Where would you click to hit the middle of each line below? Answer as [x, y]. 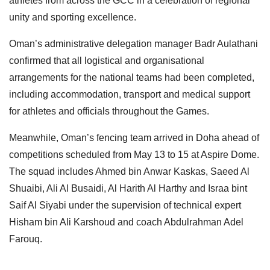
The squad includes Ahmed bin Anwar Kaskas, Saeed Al [129, 172]
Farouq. [26, 239]
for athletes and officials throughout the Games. [109, 111]
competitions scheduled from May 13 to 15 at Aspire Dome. [134, 155]
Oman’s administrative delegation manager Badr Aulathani [133, 44]
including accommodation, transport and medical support [130, 95]
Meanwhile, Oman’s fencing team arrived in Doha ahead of [134, 138]
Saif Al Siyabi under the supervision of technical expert [125, 206]
